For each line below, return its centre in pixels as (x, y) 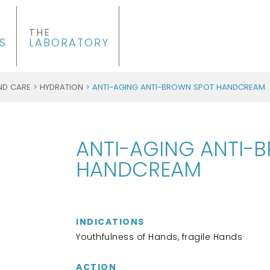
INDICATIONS (110, 222)
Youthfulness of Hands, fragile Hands (159, 237)
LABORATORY (69, 42)
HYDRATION (61, 87)
